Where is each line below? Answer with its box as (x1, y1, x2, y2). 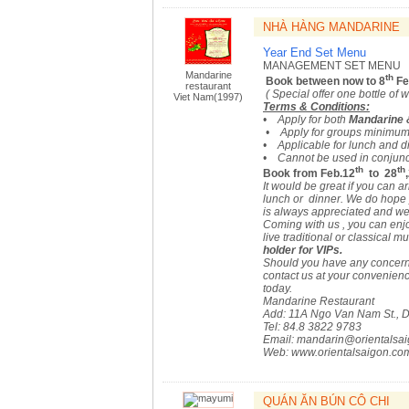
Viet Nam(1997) (173, 91, 243, 102)
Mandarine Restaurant (263, 295, 374, 308)
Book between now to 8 (266, 75, 385, 88)
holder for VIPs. (263, 244, 342, 257)
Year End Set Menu (263, 46, 366, 59)
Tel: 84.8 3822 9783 (263, 320, 362, 333)
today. (263, 282, 292, 295)
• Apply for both (263, 113, 349, 126)
